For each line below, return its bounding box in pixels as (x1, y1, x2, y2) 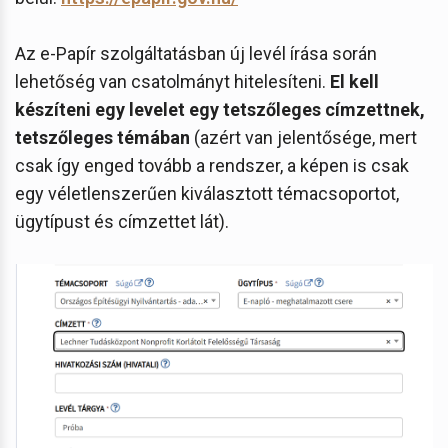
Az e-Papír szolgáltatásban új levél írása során (15, 42, 377, 64)
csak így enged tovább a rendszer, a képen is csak (15, 154, 409, 176)
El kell (330, 70, 379, 92)
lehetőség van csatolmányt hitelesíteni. (15, 70, 330, 92)
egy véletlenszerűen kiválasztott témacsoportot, (15, 182, 399, 204)
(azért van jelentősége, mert (190, 126, 417, 148)
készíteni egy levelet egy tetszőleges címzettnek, (15, 98, 425, 120)
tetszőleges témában (15, 126, 190, 148)
